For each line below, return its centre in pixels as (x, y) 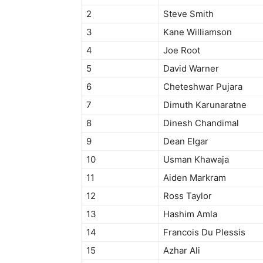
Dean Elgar (186, 141)
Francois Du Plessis (204, 232)
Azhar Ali (182, 250)
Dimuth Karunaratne (205, 104)
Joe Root (182, 50)
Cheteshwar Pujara (203, 86)
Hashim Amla (190, 214)
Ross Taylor (188, 195)
